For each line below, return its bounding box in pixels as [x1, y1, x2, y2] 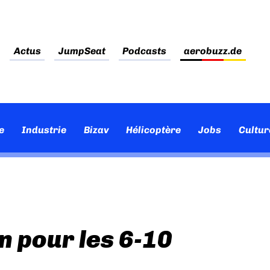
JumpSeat [58, 45, 105, 57]
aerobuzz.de [184, 45, 242, 57]
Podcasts [122, 45, 167, 57]
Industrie [21, 124, 66, 136]
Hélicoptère [126, 124, 181, 136]
